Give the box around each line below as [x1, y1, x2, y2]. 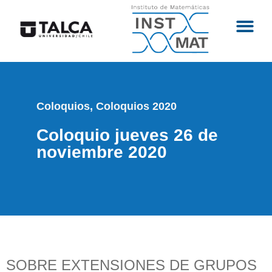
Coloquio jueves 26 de [36, 126, 218, 145]
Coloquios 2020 [96, 100, 177, 113]
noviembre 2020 [36, 143, 167, 162]
